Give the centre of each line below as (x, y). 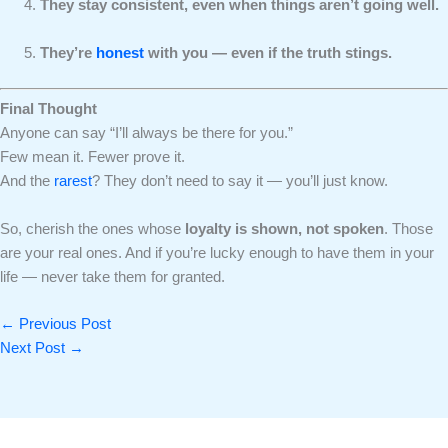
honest (120, 52)
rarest (73, 181)
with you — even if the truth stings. (268, 52)
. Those (408, 228)
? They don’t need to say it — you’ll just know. (240, 181)
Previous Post (63, 323)
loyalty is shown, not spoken (284, 228)
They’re (68, 52)
